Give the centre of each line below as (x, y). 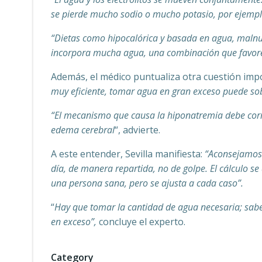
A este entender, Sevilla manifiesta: (128, 154)
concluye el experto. (142, 222)
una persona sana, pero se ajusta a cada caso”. (147, 183)
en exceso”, (75, 222)
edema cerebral (83, 130)
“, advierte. (137, 130)
